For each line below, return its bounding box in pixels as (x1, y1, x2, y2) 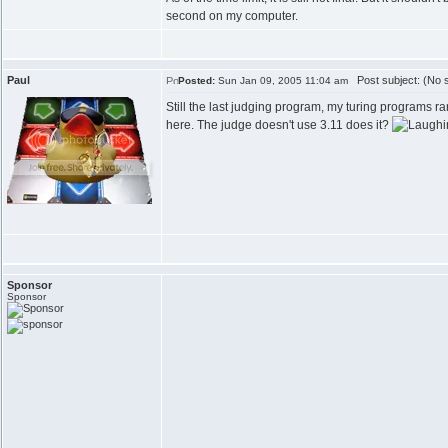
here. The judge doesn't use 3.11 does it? (166, 118, 392, 132)
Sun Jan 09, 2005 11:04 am (215, 75, 348, 86)
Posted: (178, 75, 215, 86)
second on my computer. (166, 9, 298, 23)
